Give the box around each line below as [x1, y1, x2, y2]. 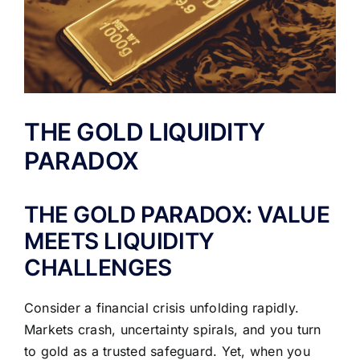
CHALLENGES [24, 253, 172, 281]
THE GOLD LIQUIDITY [24, 117, 265, 146]
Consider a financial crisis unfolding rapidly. [24, 299, 300, 316]
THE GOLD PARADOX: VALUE [24, 200, 330, 228]
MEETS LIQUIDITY [24, 227, 215, 255]
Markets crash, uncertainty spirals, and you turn [24, 321, 321, 337]
